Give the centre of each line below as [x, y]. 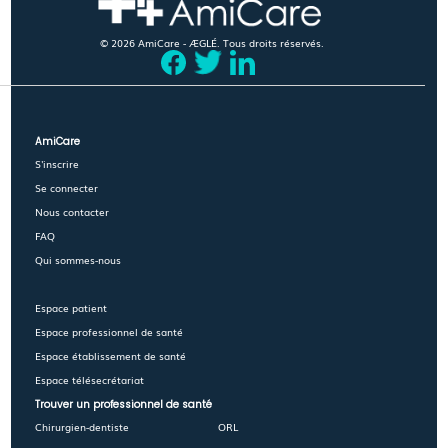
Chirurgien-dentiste [82, 426]
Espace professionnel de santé [109, 331]
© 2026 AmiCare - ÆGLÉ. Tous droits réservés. [212, 42]
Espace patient [71, 307]
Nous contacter [72, 211]
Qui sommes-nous [78, 259]
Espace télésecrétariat [90, 379]
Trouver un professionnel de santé [124, 404]
